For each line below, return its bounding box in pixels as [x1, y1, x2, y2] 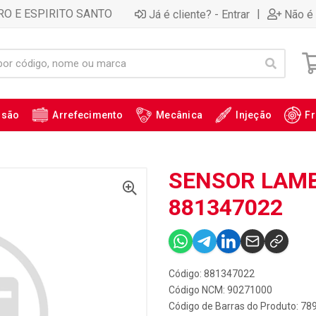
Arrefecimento [52, 109, 123, 121]
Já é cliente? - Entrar [149, 7, 250, 21]
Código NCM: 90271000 [169, 284, 272, 296]
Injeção [236, 109, 272, 121]
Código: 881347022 [169, 268, 255, 279]
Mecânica [156, 109, 203, 121]
